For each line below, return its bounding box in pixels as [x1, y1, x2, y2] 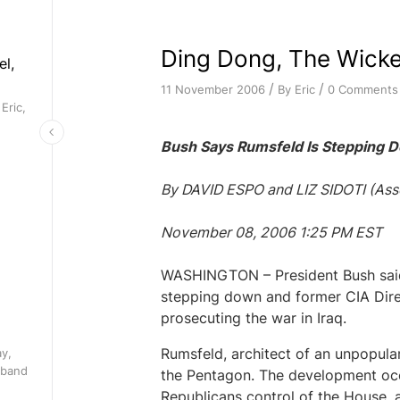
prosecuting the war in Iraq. [160, 309, 346, 327]
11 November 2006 [160, 82, 265, 96]
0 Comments [327, 81, 398, 96]
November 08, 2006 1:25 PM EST [160, 223, 382, 241]
